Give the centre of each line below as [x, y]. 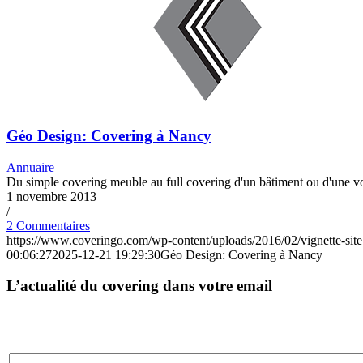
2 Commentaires [48, 225]
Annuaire [30, 167]
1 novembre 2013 [51, 196]
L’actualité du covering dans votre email [139, 286]
